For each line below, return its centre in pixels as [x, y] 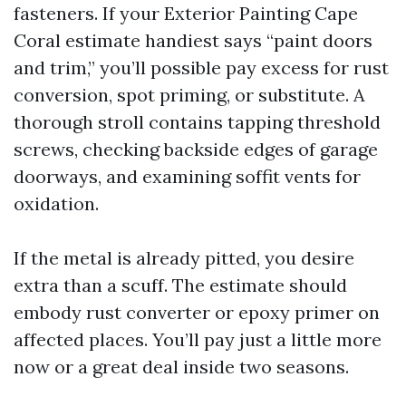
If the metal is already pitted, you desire [184, 258]
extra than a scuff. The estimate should [180, 285]
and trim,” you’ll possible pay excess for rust [201, 68]
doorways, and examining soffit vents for [187, 176]
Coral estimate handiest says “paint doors [193, 40]
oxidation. [56, 203]
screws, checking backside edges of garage [196, 149]
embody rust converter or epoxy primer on [197, 312]
